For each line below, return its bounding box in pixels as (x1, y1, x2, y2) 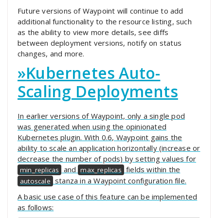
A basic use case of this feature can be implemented (18, 192, 198, 202)
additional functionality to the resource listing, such (18, 17, 192, 27)
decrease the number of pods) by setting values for (18, 154, 197, 164)
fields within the (124, 164, 181, 175)
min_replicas (20, 165, 59, 175)
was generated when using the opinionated (18, 122, 166, 132)
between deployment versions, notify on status (18, 38, 182, 48)
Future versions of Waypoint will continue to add (18, 6, 183, 16)
